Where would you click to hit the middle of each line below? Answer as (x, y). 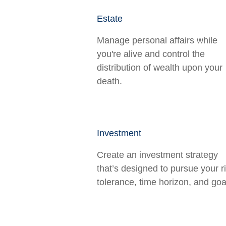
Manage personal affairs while (157, 40)
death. (109, 81)
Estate (110, 19)
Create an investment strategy (157, 155)
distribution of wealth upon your (160, 68)
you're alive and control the (151, 54)
